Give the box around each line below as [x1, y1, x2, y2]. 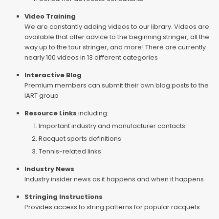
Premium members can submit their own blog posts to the [24, 80, 209, 90]
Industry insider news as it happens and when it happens [24, 174, 204, 184]
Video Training [24, 11, 76, 21]
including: [76, 108, 109, 118]
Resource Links [24, 108, 77, 118]
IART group [24, 90, 59, 100]
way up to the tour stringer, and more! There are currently [24, 42, 206, 52]
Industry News [24, 164, 74, 174]
